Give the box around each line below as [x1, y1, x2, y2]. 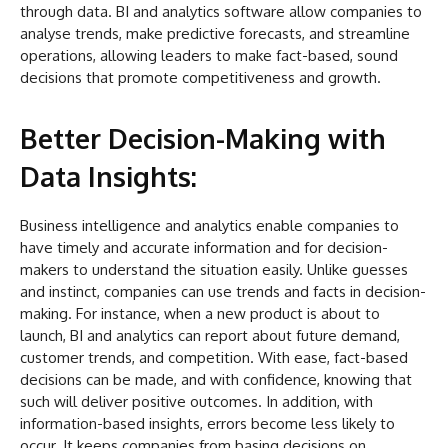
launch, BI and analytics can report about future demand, [20, 326, 400, 346]
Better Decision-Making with [20, 121, 386, 156]
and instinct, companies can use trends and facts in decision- [20, 282, 426, 302]
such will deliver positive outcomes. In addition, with [20, 392, 373, 412]
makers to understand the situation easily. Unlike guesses [20, 260, 408, 280]
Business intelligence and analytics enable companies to [20, 216, 399, 236]
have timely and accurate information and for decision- [20, 238, 388, 258]
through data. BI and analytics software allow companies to [20, 2, 422, 22]
